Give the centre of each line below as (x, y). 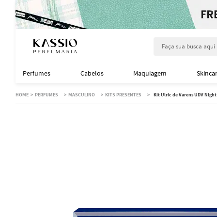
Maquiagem (150, 73)
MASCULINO (82, 95)
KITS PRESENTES (123, 95)
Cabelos (92, 73)
